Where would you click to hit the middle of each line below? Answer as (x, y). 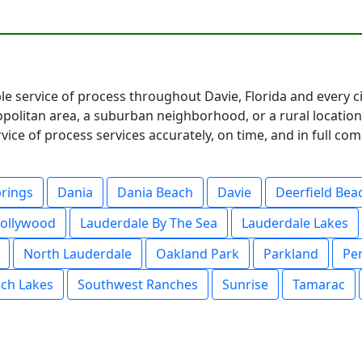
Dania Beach (155, 192)
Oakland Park (198, 254)
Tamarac (319, 284)
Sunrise (245, 284)
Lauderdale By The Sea (149, 223)
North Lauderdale (78, 254)
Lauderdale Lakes (295, 223)
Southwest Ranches (138, 284)
